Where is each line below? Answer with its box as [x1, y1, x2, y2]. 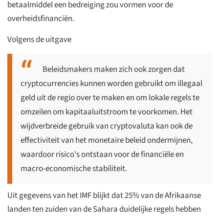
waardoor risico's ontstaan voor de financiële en [21, 148, 184, 160]
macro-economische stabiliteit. [21, 162, 127, 175]
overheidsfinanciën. [7, 12, 74, 24]
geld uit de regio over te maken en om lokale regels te [21, 91, 199, 104]
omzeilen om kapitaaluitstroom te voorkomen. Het [21, 106, 193, 118]
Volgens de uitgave [7, 33, 71, 45]
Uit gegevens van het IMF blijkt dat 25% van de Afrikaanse [7, 189, 201, 201]
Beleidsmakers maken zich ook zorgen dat [43, 63, 185, 75]
